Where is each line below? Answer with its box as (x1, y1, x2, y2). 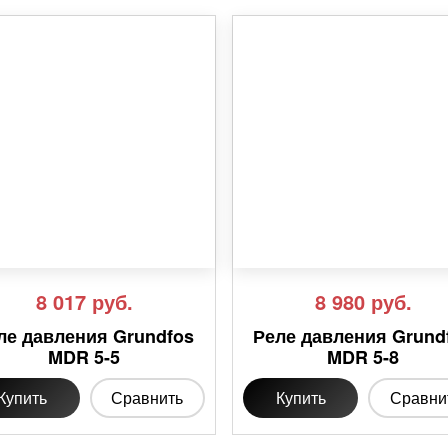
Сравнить (111, 386, 184, 410)
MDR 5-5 (48, 344, 121, 371)
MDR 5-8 (327, 344, 400, 371)
